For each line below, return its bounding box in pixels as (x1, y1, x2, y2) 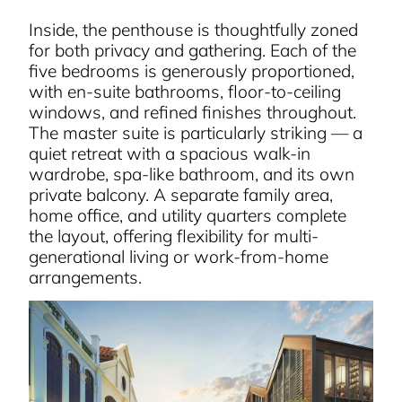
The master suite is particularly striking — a (29, 121, 363, 144)
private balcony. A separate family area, (29, 183, 334, 205)
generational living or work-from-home (29, 245, 329, 267)
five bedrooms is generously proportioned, (29, 59, 355, 82)
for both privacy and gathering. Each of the (29, 39, 357, 61)
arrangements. (29, 266, 143, 288)
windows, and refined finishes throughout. (29, 100, 357, 123)
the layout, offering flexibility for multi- (29, 224, 319, 247)
